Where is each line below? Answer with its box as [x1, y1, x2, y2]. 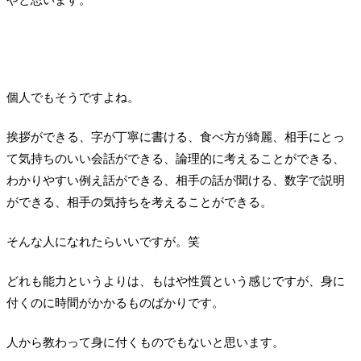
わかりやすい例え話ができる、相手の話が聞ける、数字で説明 [6, 174, 345, 188]
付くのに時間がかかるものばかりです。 [6, 297, 224, 310]
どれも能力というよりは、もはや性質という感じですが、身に [6, 275, 345, 288]
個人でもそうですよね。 [6, 91, 139, 105]
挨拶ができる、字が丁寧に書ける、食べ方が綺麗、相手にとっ [6, 131, 345, 144]
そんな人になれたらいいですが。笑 [6, 235, 200, 249]
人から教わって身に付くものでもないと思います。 [6, 336, 284, 350]
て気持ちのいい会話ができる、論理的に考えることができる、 [6, 152, 345, 166]
